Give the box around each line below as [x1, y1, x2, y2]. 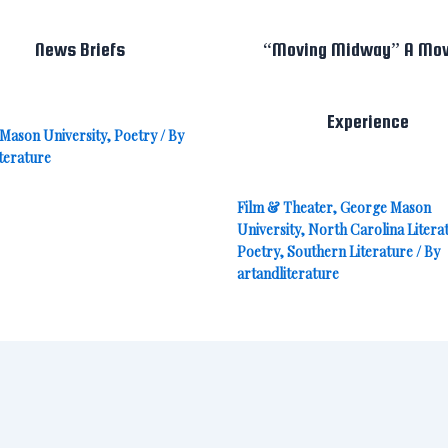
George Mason [339, 197, 431, 217]
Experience [326, 111, 409, 133]
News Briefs [35, 39, 126, 61]
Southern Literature [286, 241, 413, 261]
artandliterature [236, 263, 339, 283]
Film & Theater [236, 197, 332, 217]
